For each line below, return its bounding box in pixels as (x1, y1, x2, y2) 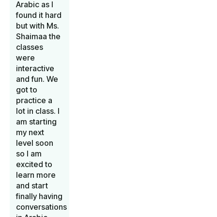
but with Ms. (16, 21, 59, 31)
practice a (16, 95, 52, 106)
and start (16, 181, 48, 191)
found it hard (16, 10, 62, 20)
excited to (16, 159, 52, 170)
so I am (16, 149, 42, 159)
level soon (16, 138, 53, 148)
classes (16, 42, 43, 52)
